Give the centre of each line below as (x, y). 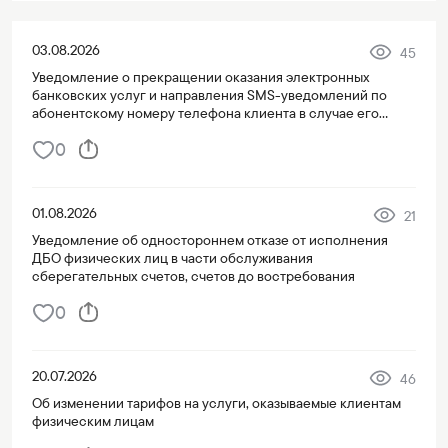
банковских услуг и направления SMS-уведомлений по (209, 95)
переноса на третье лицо (113, 131)
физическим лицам (93, 421)
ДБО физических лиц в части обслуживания (172, 258)
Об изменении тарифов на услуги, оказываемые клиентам (216, 403)
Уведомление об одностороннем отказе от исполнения (210, 240)
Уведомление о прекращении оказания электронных (201, 77)
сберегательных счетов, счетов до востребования (193, 276)
